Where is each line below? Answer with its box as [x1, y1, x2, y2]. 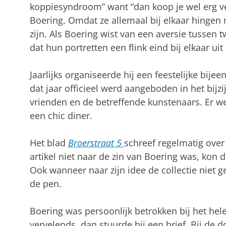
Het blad [29, 136, 68, 149]
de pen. [29, 177, 62, 190]
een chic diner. [29, 109, 92, 122]
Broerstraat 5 [68, 136, 122, 149]
